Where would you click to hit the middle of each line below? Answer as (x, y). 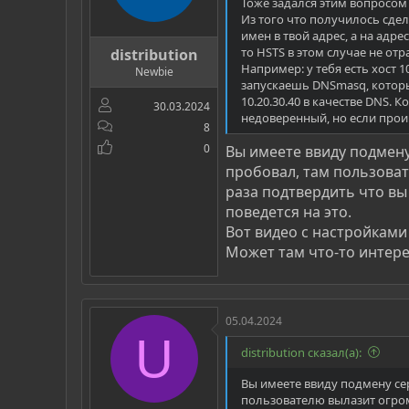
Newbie (154, 71)
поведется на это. (288, 211)
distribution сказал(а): (301, 352)
